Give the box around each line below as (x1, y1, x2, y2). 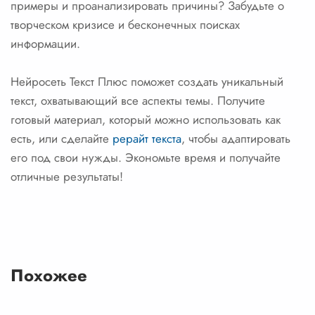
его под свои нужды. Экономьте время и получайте (11, 149, 281, 166)
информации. (11, 35, 80, 52)
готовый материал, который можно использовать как (11, 111, 281, 128)
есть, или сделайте (11, 130, 112, 147)
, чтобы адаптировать (181, 130, 290, 147)
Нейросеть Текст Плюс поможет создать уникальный (11, 73, 283, 90)
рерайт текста (112, 130, 181, 147)
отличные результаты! (11, 168, 123, 185)
